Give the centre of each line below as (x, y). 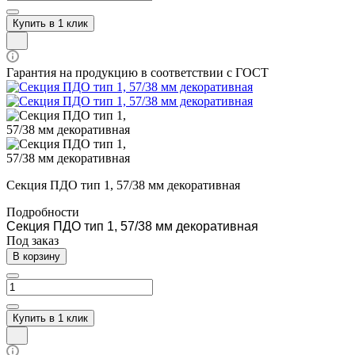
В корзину (36, 256)
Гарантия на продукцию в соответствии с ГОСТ (137, 72)
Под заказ (32, 240)
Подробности (43, 212)
